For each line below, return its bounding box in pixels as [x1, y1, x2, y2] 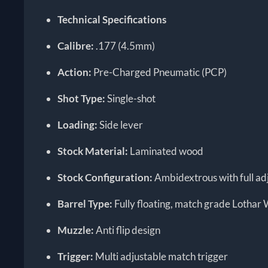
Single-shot [105, 92, 156, 105]
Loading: [57, 118, 98, 132]
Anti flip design [94, 224, 161, 237]
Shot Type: [57, 92, 106, 105]
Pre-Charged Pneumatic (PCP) [92, 66, 227, 79]
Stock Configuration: [57, 171, 153, 184]
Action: [57, 66, 92, 79]
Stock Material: [57, 145, 129, 158]
